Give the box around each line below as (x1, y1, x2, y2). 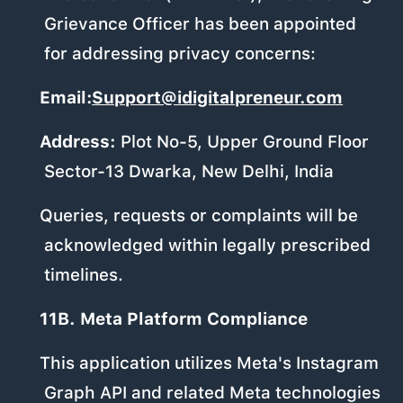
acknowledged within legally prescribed (44, 235, 372, 256)
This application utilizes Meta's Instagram (39, 353, 379, 374)
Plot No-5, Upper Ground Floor (115, 131, 369, 153)
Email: (39, 87, 97, 109)
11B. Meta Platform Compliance (39, 309, 308, 330)
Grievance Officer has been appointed (44, 13, 357, 35)
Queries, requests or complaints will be (39, 205, 358, 227)
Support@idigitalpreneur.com (92, 87, 344, 109)
